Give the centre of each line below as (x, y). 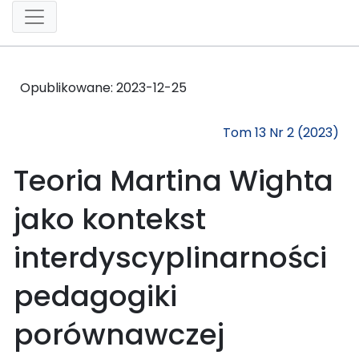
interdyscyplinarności (170, 257)
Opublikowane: (68, 87)
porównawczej (119, 334)
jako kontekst (110, 219)
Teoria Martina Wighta (173, 180)
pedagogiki (95, 296)
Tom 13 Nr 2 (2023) (281, 132)
